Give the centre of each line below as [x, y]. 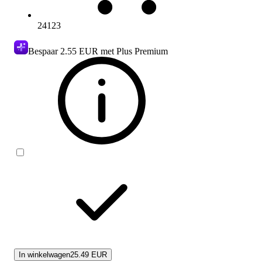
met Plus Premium [133, 51]
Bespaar [44, 51]
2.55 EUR [79, 51]
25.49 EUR [89, 254]
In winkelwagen [44, 254]
